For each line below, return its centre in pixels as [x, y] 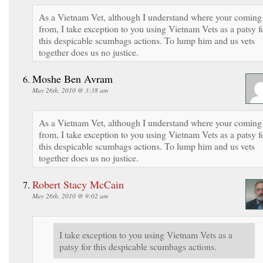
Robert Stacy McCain [78, 184]
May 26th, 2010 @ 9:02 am [70, 195]
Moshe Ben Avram [73, 78]
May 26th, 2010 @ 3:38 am [70, 90]
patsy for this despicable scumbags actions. [138, 246]
